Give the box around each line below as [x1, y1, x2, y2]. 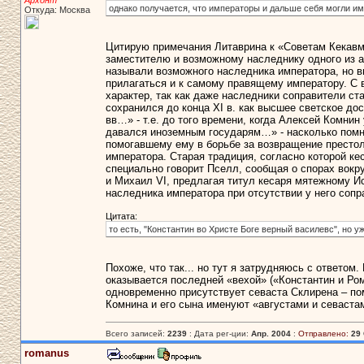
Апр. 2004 [250, 329, 291, 338]
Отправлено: [297, 329, 349, 338]
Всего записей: [105, 329, 167, 338]
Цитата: [105, 211, 137, 222]
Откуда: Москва [24, 5, 90, 15]
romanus [24, 347, 69, 359]
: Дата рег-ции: [186, 329, 251, 338]
